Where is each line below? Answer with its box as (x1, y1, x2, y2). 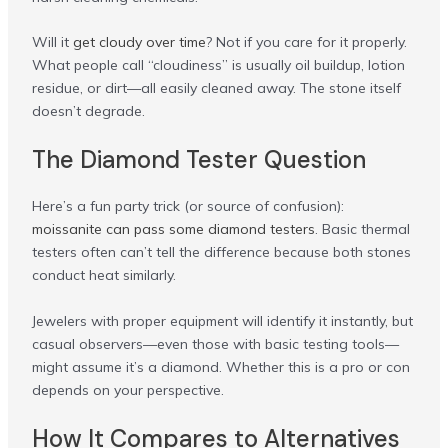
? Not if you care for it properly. (205, 33, 407, 52)
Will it (31, 33, 73, 52)
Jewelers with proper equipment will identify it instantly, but (31, 311, 413, 330)
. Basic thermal (314, 220, 410, 239)
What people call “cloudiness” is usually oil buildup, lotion (31, 56, 405, 75)
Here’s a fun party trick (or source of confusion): (31, 197, 344, 216)
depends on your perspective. (31, 380, 224, 399)
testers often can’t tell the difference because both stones (31, 243, 411, 262)
